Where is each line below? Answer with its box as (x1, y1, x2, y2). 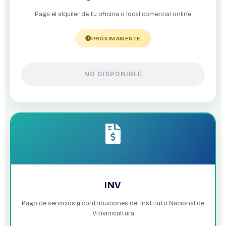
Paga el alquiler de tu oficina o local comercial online (35, 10, 191, 18)
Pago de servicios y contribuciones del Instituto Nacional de (22, 199, 204, 207)
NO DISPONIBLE (84, 70, 142, 78)
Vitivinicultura (92, 209, 134, 217)
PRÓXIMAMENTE (91, 34, 141, 42)
